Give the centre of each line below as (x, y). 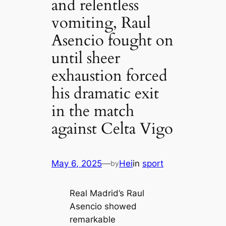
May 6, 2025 (77, 163)
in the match (93, 111)
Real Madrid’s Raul (107, 193)
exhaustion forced (110, 76)
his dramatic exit (105, 93)
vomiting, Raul (101, 23)
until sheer (86, 58)
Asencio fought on (113, 40)
